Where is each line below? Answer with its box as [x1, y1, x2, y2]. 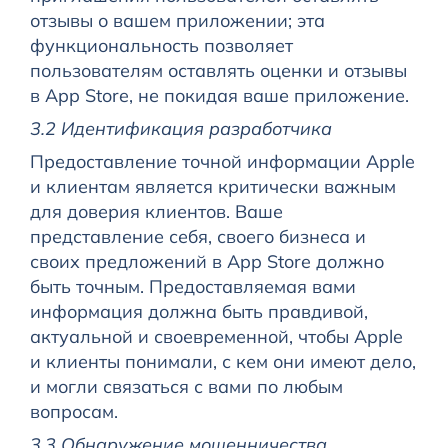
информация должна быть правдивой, [29, 300, 368, 324]
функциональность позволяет [29, 34, 293, 58]
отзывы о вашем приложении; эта [29, 9, 325, 33]
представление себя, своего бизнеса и [29, 225, 366, 249]
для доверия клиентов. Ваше [29, 200, 283, 224]
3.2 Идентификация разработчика [29, 117, 332, 141]
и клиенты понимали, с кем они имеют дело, [29, 350, 416, 374]
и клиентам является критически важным [29, 175, 396, 199]
